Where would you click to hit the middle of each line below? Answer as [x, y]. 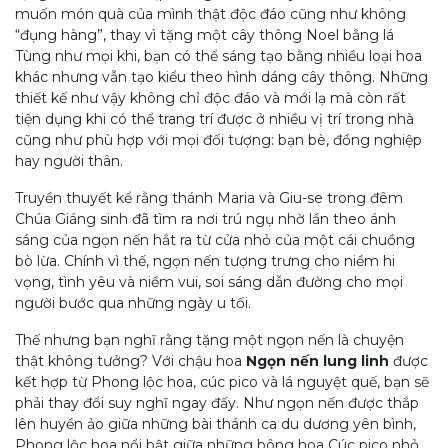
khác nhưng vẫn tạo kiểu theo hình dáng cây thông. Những [221, 77]
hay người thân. [69, 161]
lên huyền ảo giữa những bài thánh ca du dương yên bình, [215, 424]
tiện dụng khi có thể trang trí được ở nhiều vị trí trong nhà [214, 119]
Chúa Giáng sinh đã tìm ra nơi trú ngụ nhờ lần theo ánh [205, 219]
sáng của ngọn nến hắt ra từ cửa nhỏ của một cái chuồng [215, 240]
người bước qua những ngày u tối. [133, 303]
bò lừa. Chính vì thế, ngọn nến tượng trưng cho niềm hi [205, 261]
